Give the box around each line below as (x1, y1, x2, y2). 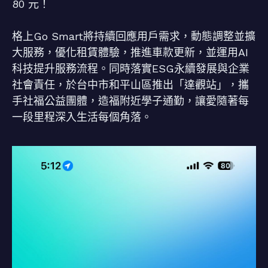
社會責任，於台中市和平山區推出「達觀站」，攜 (12, 78, 249, 91)
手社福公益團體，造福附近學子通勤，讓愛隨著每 (12, 95, 249, 107)
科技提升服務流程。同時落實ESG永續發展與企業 (12, 62, 249, 75)
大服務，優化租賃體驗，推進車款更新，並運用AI (12, 46, 248, 59)
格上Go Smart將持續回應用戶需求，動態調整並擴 (12, 30, 255, 42)
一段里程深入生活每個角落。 (12, 111, 152, 123)
